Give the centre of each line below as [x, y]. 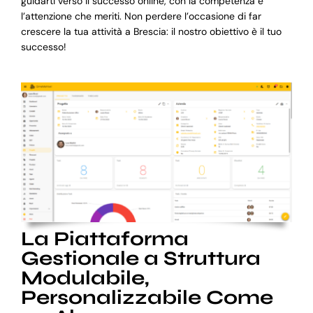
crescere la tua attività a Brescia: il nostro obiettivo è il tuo [151, 31]
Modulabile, [85, 278]
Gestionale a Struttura [140, 258]
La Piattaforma [104, 239]
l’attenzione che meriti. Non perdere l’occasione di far [141, 16]
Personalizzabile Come [147, 297]
